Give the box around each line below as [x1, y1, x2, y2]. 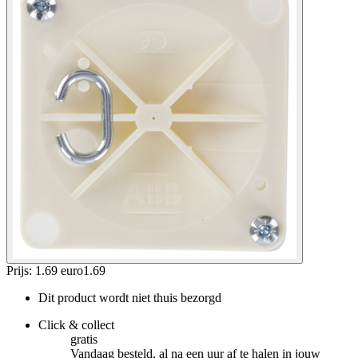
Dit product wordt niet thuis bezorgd [38, 290, 221, 304]
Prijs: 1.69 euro [6, 263, 83, 277]
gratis [70, 332, 97, 346]
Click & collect [38, 317, 114, 332]
